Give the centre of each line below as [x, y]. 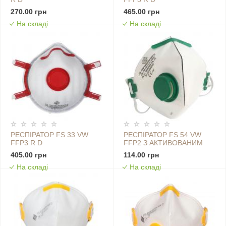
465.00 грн [141, 12]
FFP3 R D [26, 143]
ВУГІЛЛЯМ [141, 151]
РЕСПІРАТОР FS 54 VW [162, 135]
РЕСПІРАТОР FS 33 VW [49, 135]
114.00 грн [141, 155]
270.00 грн [29, 12]
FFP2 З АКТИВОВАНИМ [163, 143]
